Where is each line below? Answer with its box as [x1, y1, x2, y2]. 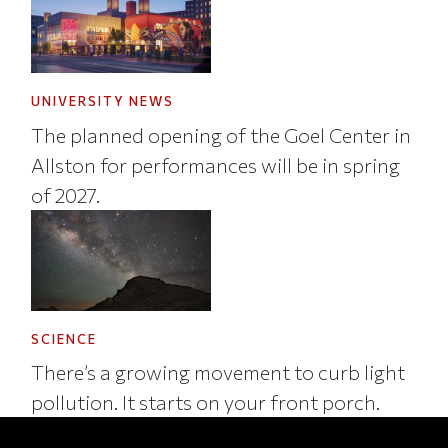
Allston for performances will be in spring [31, 152, 401, 177]
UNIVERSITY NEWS [31, 93, 175, 110]
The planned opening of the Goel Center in [31, 122, 412, 147]
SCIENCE [31, 330, 98, 347]
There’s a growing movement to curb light [31, 360, 406, 385]
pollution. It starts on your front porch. [31, 390, 381, 415]
